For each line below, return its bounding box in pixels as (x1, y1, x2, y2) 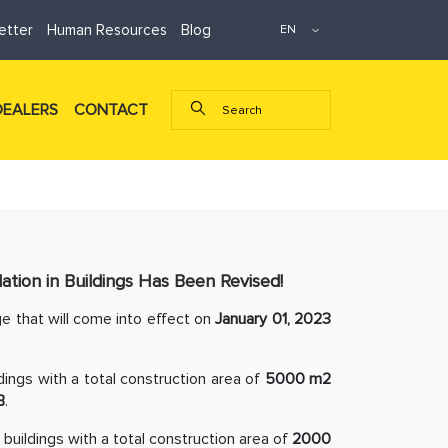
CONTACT (74, 100, 148, 120)
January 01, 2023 (215, 309, 332, 329)
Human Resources (47, 21, 167, 39)
